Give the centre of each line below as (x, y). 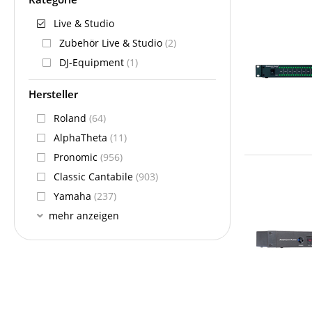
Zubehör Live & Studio (112, 43)
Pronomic (77, 157)
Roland (71, 118)
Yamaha (74, 196)
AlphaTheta (82, 138)
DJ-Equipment (93, 62)
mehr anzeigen (84, 216)
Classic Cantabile (95, 177)
